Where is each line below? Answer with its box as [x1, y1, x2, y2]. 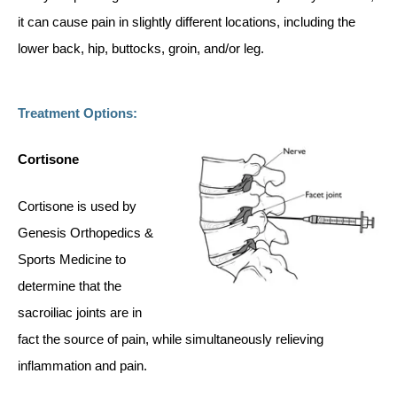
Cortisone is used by [18, 198, 136, 214]
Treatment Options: [18, 105, 137, 121]
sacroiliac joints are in [18, 304, 142, 320]
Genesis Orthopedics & [18, 224, 153, 240]
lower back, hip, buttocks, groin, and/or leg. [18, 41, 264, 57]
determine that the [18, 277, 121, 293]
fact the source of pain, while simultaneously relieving [18, 331, 323, 346]
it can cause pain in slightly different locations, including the [18, 14, 355, 30]
